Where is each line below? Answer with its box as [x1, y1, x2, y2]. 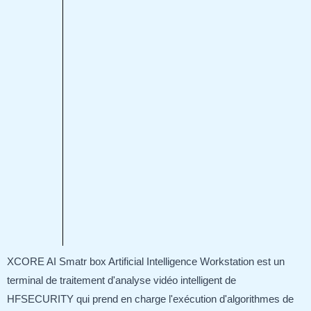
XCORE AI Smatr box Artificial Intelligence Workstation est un [7, 255, 285, 267]
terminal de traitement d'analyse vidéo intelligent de [7, 274, 236, 286]
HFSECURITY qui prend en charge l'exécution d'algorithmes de [7, 293, 294, 305]
